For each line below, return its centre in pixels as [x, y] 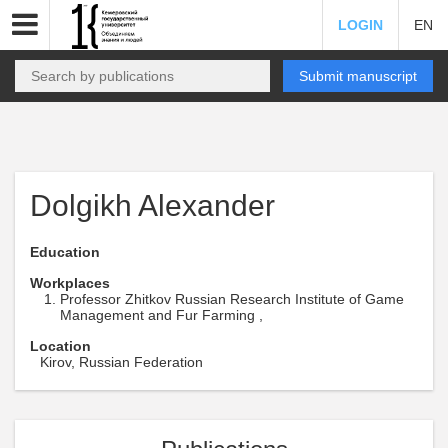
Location [60, 346]
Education [65, 252]
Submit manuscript [358, 76]
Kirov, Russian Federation [121, 362]
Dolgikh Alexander [152, 205]
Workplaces [70, 283]
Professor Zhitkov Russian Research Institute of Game [232, 299]
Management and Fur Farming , [161, 315]
